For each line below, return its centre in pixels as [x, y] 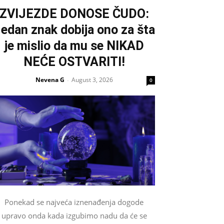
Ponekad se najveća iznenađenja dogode [74, 202]
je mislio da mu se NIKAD [74, 46]
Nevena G [50, 80]
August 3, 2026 [92, 80]
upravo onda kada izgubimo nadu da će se [74, 215]
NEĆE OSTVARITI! [74, 62]
